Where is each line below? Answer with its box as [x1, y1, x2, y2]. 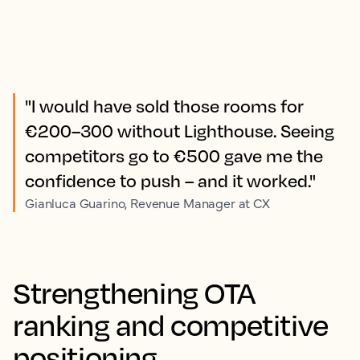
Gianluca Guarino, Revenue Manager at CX [25, 194, 270, 212]
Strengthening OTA [13, 274, 256, 311]
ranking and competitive [13, 306, 329, 343]
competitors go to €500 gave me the [25, 145, 323, 167]
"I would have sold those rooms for [25, 95, 304, 117]
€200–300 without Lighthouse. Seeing [25, 120, 334, 142]
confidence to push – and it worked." [25, 170, 316, 192]
